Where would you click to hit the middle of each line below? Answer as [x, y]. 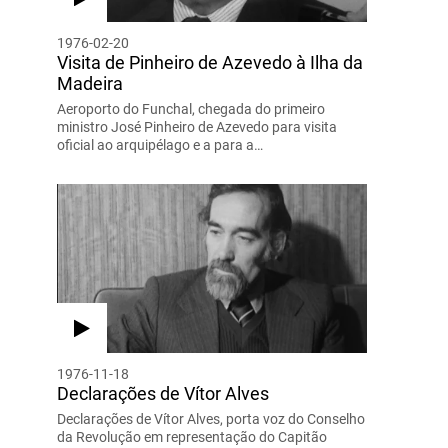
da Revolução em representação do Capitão [191, 436]
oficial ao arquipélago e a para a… [159, 144]
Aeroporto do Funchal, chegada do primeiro [190, 108]
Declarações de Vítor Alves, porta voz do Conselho [210, 418]
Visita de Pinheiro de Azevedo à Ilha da [209, 62]
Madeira [89, 83]
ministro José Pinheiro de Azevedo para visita [196, 126]
